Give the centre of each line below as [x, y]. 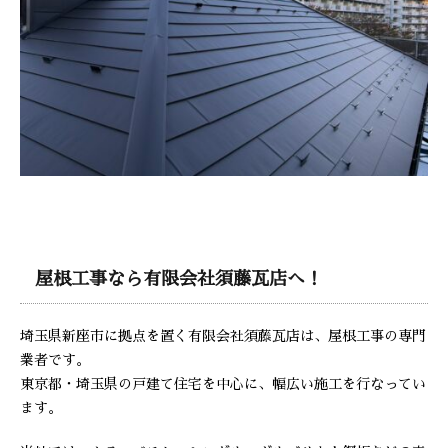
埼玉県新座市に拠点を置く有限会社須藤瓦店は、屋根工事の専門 [223, 336]
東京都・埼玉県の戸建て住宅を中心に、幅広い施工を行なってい [223, 384]
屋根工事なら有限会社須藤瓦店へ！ [179, 279]
